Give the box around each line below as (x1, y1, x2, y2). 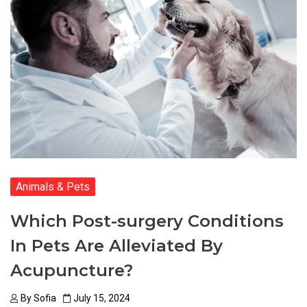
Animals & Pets (16, 180, 90, 194)
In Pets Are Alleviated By (10, 236, 223, 256)
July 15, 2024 (73, 293, 130, 304)
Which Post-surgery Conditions (10, 211, 284, 232)
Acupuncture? (10, 260, 133, 281)
